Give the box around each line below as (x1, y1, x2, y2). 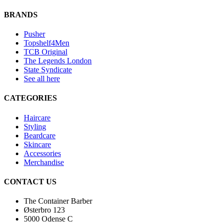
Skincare (24, 140, 51, 149)
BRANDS (4, 10, 38, 19)
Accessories (24, 149, 61, 158)
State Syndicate (24, 65, 72, 74)
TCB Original (24, 48, 67, 56)
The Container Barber (24, 197, 92, 206)
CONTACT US (4, 177, 56, 186)
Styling (24, 122, 46, 131)
